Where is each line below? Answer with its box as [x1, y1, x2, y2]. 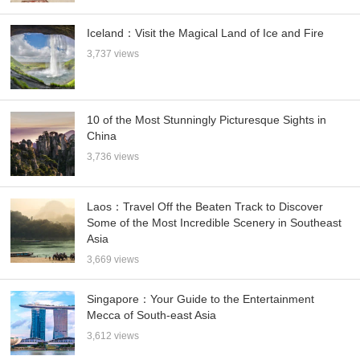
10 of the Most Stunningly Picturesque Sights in [87, 112, 327, 126]
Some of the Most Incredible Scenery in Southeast [87, 215, 342, 229]
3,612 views [87, 329, 140, 342]
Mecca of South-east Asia [87, 308, 217, 321]
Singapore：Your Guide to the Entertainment [87, 292, 315, 305]
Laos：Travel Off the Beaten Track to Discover [87, 199, 324, 213]
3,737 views [87, 47, 140, 59]
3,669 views [87, 253, 140, 265]
